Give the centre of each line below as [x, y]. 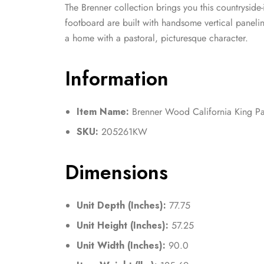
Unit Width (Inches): [121, 246]
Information [117, 79]
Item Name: [103, 112]
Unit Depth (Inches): [121, 206]
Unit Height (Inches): [123, 226]
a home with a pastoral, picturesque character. [156, 38]
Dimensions [116, 173]
